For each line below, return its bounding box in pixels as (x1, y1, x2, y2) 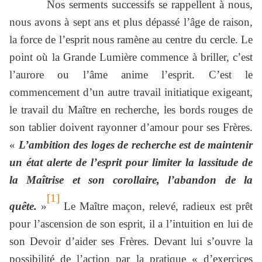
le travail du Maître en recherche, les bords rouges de (9, 104, 253, 116)
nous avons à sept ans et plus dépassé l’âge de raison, (9, 16, 253, 29)
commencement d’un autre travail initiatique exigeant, (9, 86, 253, 99)
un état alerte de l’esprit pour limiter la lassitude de (9, 156, 253, 169)
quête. (9, 199, 37, 212)
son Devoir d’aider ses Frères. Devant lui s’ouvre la (9, 235, 253, 247)
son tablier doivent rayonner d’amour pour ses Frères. (9, 121, 253, 134)
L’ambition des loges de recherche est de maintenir (18, 139, 253, 151)
